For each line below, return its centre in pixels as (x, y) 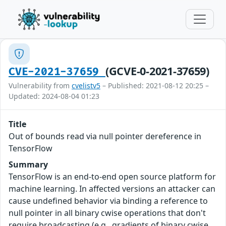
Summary (28, 164)
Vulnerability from (40, 86)
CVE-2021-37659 (57, 72)
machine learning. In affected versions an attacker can (112, 189)
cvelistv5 (86, 86)
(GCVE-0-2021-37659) (157, 71)
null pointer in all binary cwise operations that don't (107, 213)
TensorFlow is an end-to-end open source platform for (112, 177)
